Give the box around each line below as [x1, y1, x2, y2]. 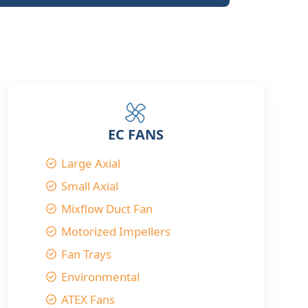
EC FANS [107, 125, 164, 144]
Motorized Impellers [61, 223, 171, 239]
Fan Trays [61, 246, 112, 262]
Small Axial [61, 178, 119, 194]
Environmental [61, 269, 140, 285]
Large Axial [61, 155, 121, 171]
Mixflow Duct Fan [61, 201, 153, 217]
